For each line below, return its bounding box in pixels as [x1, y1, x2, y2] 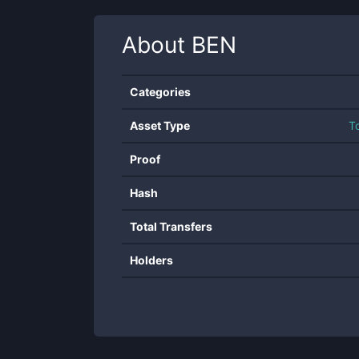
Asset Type [130, 119, 190, 132]
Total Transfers [130, 220, 212, 233]
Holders [130, 253, 173, 267]
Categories [130, 85, 191, 99]
